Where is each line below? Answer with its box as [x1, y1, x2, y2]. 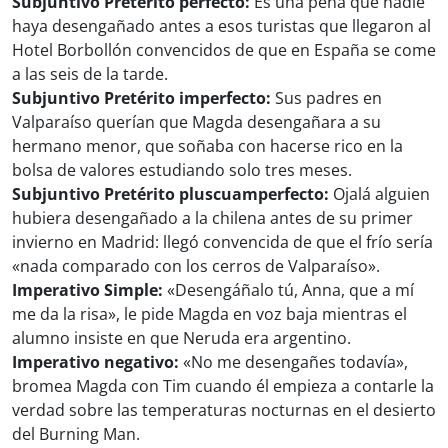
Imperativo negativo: [12, 351, 179, 374]
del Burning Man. [12, 423, 140, 446]
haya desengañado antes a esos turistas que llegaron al [12, 15, 431, 38]
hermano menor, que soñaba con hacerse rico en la [12, 135, 403, 158]
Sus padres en [271, 87, 382, 110]
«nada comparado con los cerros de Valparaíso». [12, 255, 380, 278]
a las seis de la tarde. [12, 63, 168, 86]
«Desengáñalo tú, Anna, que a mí [163, 279, 414, 302]
